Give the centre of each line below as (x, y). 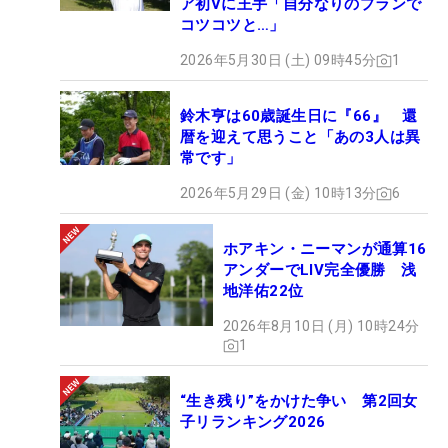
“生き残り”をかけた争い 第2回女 (299, 401)
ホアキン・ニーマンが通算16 (325, 249)
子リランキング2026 (253, 422)
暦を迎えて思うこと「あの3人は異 (300, 137)
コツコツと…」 (232, 25)
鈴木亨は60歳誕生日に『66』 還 (299, 116)
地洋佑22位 (263, 291)
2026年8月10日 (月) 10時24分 (321, 326)
